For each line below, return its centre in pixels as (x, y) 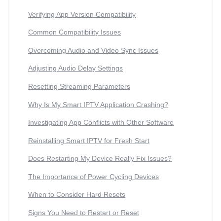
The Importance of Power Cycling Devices (93, 176)
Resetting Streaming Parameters (79, 86)
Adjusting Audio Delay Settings (75, 68)
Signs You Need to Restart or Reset (84, 213)
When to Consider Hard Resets (77, 195)
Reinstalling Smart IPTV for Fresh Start (89, 140)
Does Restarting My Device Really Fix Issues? (100, 159)
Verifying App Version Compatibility (82, 14)
